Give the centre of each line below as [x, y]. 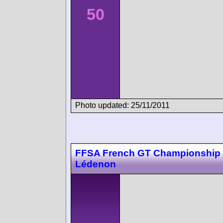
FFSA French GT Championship [148, 153]
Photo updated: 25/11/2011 [122, 105]
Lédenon [96, 164]
